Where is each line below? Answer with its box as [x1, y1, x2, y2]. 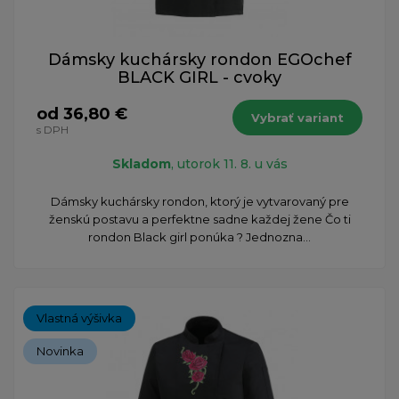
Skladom [111, 155, 171, 172]
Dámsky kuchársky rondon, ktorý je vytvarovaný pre [50, 193, 349, 208]
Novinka [37, 343, 84, 358]
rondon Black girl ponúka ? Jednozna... [88, 229, 311, 244]
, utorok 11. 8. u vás [170, 155, 288, 172]
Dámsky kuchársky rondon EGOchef [47, 49, 352, 69]
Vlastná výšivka [37, 310, 122, 325]
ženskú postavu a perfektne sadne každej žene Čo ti [48, 211, 351, 226]
